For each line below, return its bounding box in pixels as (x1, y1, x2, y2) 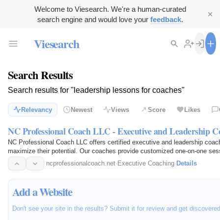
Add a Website (12, 183, 72, 200)
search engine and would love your (37, 15, 150, 24)
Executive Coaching (117, 160, 174, 167)
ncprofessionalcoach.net (46, 160, 115, 167)
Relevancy (21, 106, 52, 113)
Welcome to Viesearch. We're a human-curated (34, 5, 186, 13)
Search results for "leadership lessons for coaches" (8, 86, 185, 95)
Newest (71, 106, 92, 113)
